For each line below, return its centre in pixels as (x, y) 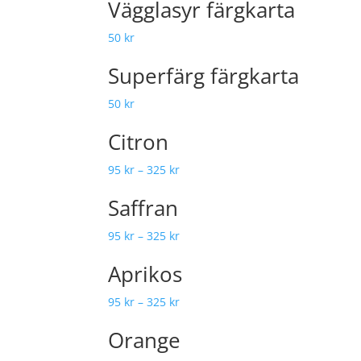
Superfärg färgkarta (204, 76)
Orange (145, 340)
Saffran (143, 208)
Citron (139, 142)
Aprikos (145, 274)
